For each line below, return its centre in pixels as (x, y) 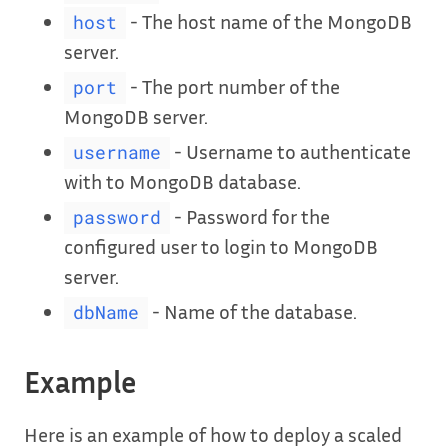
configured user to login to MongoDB (221, 246)
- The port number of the (232, 86)
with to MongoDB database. (182, 181)
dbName (105, 313)
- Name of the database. (252, 311)
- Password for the (249, 216)
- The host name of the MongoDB (268, 21)
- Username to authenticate (290, 151)
